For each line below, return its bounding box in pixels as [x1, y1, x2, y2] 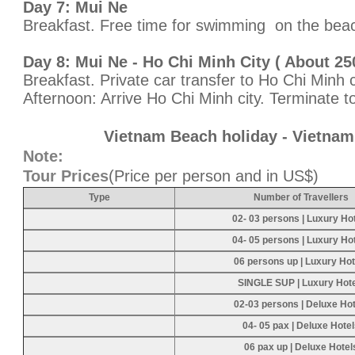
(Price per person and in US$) [109, 167, 319, 185]
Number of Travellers [254, 192, 349, 203]
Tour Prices [23, 167, 109, 185]
